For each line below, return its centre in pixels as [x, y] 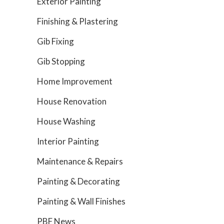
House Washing [66, 121]
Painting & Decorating [78, 181]
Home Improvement [75, 81]
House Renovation [72, 101]
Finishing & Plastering [77, 21]
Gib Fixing [55, 41]
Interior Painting [68, 141]
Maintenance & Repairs [80, 161]
